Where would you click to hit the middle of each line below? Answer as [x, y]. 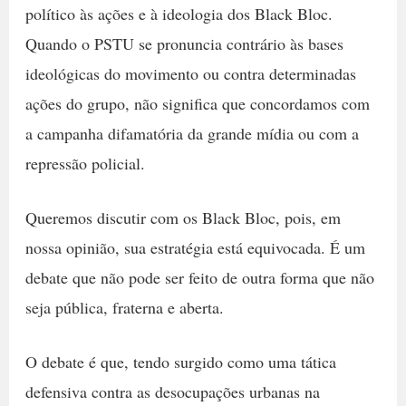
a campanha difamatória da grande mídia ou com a [192, 133]
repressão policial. [85, 163]
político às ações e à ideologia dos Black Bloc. [179, 13]
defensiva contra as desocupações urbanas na [172, 391]
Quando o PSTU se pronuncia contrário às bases [184, 43]
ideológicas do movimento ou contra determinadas [190, 73]
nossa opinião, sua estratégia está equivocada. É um [195, 247]
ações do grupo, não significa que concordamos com [197, 103]
